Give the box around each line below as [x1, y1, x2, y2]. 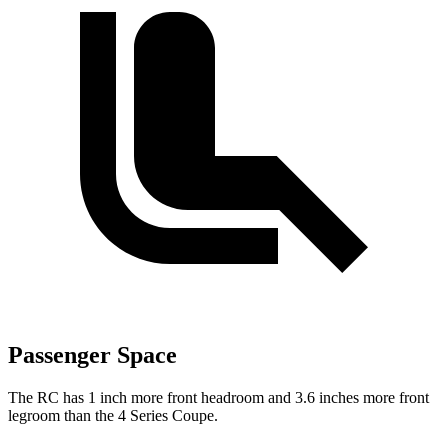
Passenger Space [8, 341, 177, 368]
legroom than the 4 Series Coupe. [8, 406, 218, 424]
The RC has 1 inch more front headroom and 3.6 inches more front [8, 388, 429, 406]
